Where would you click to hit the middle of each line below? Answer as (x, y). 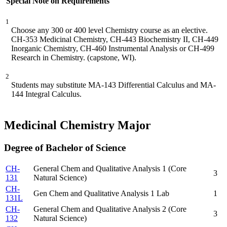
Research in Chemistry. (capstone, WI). (75, 57)
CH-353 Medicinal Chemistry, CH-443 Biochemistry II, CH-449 (115, 39)
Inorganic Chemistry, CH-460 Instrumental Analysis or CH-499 (113, 48)
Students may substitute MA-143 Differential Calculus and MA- (113, 85)
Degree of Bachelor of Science (65, 147)
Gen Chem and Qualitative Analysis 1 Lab (101, 194)
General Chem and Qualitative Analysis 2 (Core (110, 209)
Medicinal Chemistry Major (78, 125)
